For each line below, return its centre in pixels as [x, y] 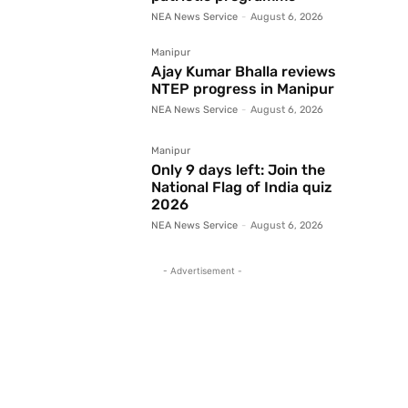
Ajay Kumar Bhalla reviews [244, 72]
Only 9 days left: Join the [238, 170]
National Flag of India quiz [242, 188]
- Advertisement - [202, 271]
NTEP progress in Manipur [243, 89]
